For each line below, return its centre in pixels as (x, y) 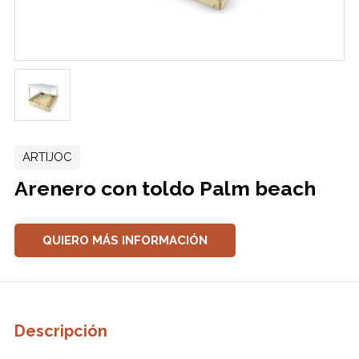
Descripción (61, 331)
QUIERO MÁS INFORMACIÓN (125, 240)
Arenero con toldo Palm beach (165, 188)
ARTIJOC (47, 157)
